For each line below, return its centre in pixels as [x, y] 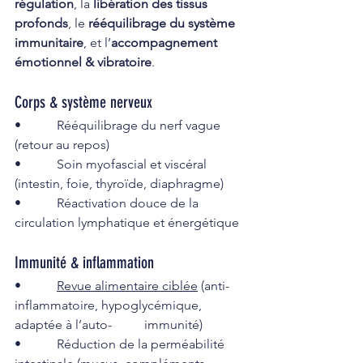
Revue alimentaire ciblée [127, 285]
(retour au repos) [62, 144]
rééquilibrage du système [163, 23]
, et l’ [97, 42]
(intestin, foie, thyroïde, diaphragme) [119, 183]
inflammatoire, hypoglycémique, [110, 305]
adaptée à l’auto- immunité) [173, 324]
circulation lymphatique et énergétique [127, 222]
